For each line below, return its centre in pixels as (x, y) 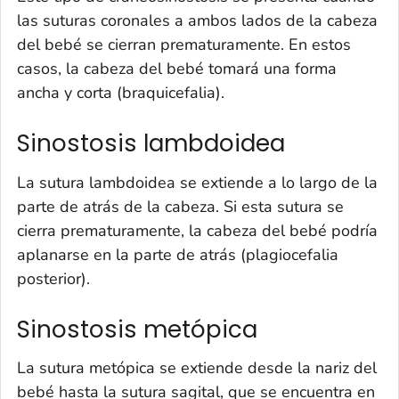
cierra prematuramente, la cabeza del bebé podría (197, 230)
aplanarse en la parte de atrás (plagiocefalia (178, 254)
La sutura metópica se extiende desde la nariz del (197, 368)
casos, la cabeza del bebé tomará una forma (177, 69)
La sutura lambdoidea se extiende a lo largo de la (197, 182)
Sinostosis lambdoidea (151, 144)
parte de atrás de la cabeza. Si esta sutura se (180, 206)
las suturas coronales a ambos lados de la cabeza (197, 21)
